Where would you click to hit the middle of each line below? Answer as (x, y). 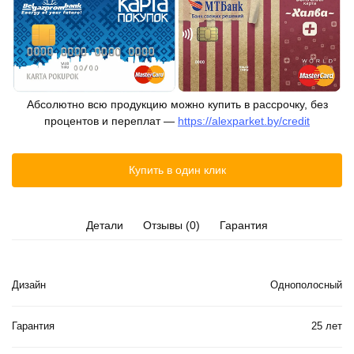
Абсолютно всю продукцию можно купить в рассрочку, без (177, 105)
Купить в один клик (177, 169)
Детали (104, 225)
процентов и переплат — (111, 121)
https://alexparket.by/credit (244, 121)
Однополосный (306, 286)
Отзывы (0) (171, 225)
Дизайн (29, 286)
